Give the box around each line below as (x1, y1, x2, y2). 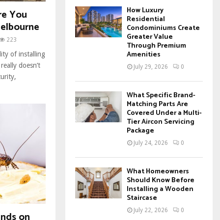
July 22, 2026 (134, 207, 168, 214)
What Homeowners (127, 166, 189, 177)
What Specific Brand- (127, 90, 195, 101)
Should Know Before (127, 175, 194, 186)
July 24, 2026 (134, 139, 168, 146)
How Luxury (127, 5, 164, 16)
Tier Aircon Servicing (127, 116, 194, 128)
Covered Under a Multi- (127, 108, 202, 119)
